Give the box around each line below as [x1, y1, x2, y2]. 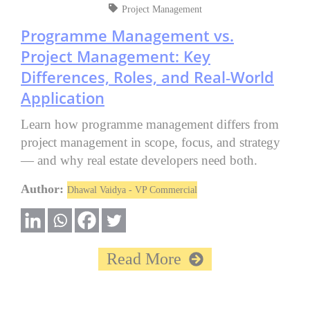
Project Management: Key [21, 46, 210, 67]
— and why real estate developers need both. [21, 153, 257, 168]
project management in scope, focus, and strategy [21, 135, 280, 150]
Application [21, 87, 104, 109]
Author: [21, 182, 67, 197]
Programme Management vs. [21, 25, 234, 46]
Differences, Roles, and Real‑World [21, 66, 274, 88]
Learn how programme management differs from [21, 117, 279, 132]
